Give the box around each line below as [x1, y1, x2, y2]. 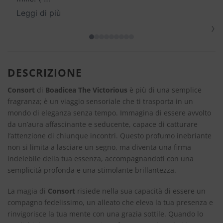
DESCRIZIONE [7, 66, 83, 80]
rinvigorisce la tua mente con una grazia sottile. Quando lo [7, 209, 203, 219]
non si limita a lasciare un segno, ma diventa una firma [7, 142, 191, 152]
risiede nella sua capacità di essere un [75, 186, 206, 196]
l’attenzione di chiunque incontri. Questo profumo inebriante [7, 130, 212, 140]
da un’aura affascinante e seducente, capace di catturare [7, 119, 198, 129]
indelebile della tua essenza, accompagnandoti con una [7, 153, 194, 163]
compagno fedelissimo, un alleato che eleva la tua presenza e [7, 197, 213, 207]
